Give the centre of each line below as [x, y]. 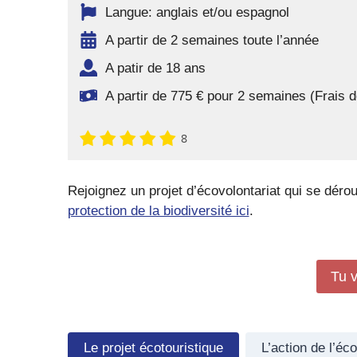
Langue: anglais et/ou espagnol [197, 12]
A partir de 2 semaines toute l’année [212, 40]
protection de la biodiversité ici [158, 210]
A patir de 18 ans [155, 68]
